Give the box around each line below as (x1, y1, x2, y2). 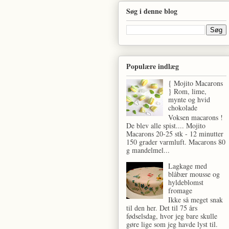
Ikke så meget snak (168, 195, 223, 205)
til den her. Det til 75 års (126, 203, 197, 213)
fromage (168, 185, 193, 195)
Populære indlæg (126, 60, 179, 72)
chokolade (168, 102, 198, 112)
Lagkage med (168, 161, 208, 171)
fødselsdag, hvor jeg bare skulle (126, 211, 217, 221)
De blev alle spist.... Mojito (126, 120, 205, 130)
